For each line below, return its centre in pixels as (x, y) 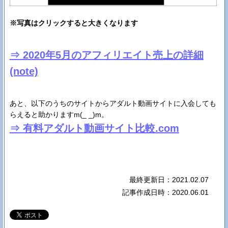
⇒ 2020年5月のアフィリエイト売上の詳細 (106, 55)
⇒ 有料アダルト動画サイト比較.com (94, 128)
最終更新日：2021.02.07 (169, 179)
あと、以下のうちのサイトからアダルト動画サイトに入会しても (113, 103)
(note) (24, 71)
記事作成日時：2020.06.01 (166, 192)
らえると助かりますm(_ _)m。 (59, 114)
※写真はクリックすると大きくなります (74, 23)
